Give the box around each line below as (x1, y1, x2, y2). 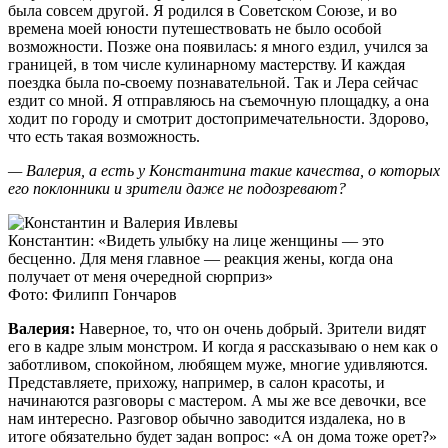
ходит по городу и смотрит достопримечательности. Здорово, (8, 109, 429, 127)
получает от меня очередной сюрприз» (8, 267, 273, 285)
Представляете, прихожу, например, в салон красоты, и (8, 373, 385, 391)
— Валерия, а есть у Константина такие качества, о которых (8, 161, 440, 179)
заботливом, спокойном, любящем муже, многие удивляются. (8, 355, 428, 373)
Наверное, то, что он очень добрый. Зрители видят (79, 319, 426, 337)
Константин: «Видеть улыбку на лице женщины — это (8, 231, 384, 249)
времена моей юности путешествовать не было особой (8, 19, 382, 37)
